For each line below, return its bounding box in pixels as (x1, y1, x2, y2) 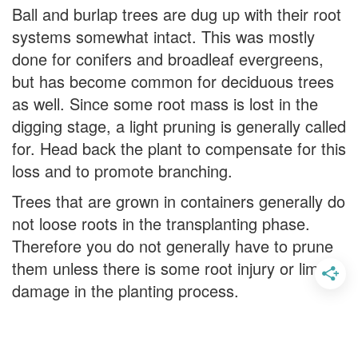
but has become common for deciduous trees (12, 70, 334, 93)
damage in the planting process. (12, 279, 239, 302)
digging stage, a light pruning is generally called (12, 114, 346, 137)
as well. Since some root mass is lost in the (12, 92, 318, 115)
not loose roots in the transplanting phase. (12, 212, 310, 235)
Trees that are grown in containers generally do (12, 189, 345, 213)
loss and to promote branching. (12, 159, 233, 182)
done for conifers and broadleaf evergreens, (12, 47, 324, 70)
